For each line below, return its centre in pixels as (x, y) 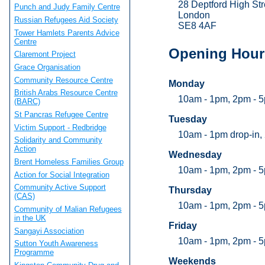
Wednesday (195, 154)
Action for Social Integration (62, 174)
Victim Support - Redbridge (60, 127)
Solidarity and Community (58, 140)
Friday (182, 225)
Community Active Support (60, 188)
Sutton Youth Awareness (56, 244)
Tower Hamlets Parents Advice (67, 33)
